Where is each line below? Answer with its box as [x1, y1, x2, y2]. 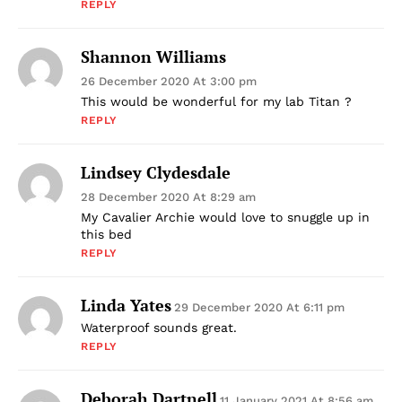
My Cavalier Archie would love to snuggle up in [81, 209, 370, 224]
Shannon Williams [81, 45, 226, 67]
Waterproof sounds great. [81, 319, 237, 335]
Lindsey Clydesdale [81, 161, 231, 183]
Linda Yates [81, 293, 171, 316]
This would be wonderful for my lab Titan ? [81, 93, 352, 109]
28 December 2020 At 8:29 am [81, 189, 256, 204]
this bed [81, 226, 132, 241]
